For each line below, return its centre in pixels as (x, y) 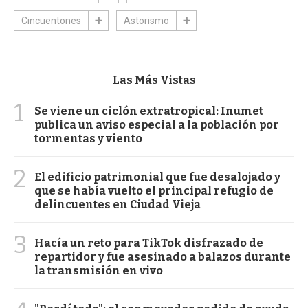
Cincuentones (51, 20)
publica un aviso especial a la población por (157, 124)
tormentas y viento (88, 138)
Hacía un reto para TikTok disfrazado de (149, 243)
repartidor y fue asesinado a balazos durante (163, 256)
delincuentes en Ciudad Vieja (118, 204)
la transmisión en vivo (99, 270)
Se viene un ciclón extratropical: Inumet (149, 111)
